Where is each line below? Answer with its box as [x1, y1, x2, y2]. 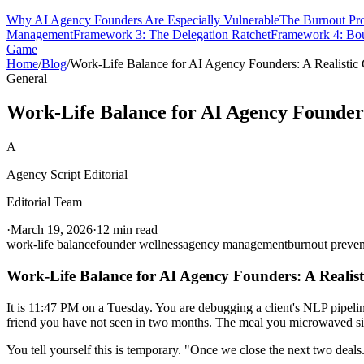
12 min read [97, 223, 158, 237]
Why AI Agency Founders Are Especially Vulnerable [6, 12, 279, 27]
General [6, 71, 47, 85]
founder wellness [96, 237, 183, 252]
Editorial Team [6, 195, 82, 210]
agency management [183, 237, 288, 252]
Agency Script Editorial [6, 167, 128, 182]
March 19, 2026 [11, 223, 93, 237]
